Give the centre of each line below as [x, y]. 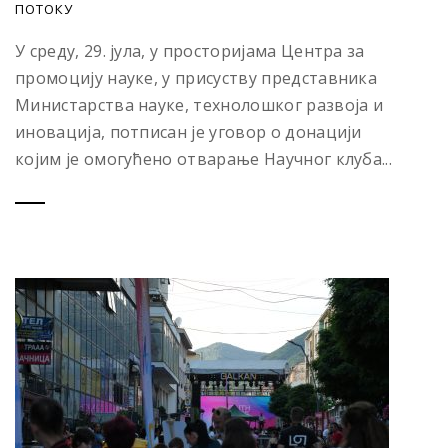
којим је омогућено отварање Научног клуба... [204, 159]
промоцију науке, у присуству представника [196, 78]
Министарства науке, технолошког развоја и [199, 105]
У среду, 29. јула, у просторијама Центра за [190, 51]
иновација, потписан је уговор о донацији [188, 132]
